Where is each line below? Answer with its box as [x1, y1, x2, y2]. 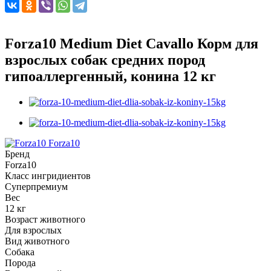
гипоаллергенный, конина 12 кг [5, 68, 216, 84]
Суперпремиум [5, 181, 68, 192]
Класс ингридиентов [5, 170, 91, 181]
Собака [5, 246, 34, 257]
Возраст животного [5, 214, 85, 224]
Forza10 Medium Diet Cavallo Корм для [5, 35, 258, 51]
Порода [5, 257, 36, 268]
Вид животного [5, 235, 70, 246]
